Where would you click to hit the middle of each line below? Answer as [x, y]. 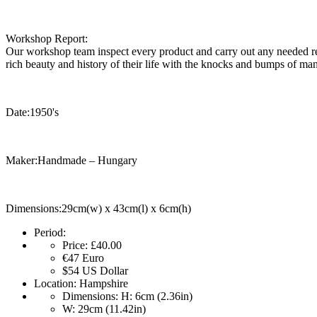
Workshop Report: [47, 39]
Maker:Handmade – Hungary [71, 161]
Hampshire [102, 284]
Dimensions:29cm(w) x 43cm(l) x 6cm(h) [98, 209]
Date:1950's [32, 113]
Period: [50, 233]
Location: [55, 284]
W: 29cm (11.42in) [104, 309]
